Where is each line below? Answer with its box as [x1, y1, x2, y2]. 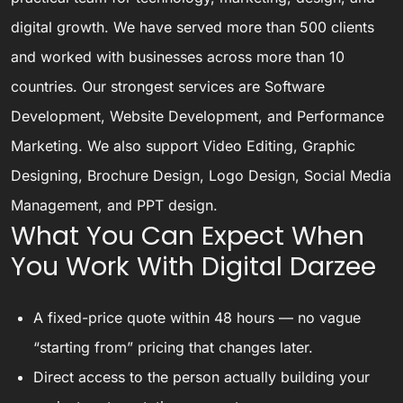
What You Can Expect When [11, 217, 364, 254]
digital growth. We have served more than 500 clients [11, 17, 374, 36]
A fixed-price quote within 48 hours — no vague [33, 308, 361, 327]
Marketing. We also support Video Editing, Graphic [11, 136, 355, 155]
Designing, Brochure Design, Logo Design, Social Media [11, 166, 391, 184]
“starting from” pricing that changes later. [33, 337, 313, 356]
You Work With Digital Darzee [11, 247, 376, 284]
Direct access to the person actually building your [33, 367, 370, 386]
